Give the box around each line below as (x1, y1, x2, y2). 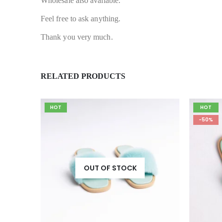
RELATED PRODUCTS (41, 72, 125, 81)
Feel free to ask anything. (41, 14, 121, 23)
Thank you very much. (41, 33, 113, 41)
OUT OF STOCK (83, 163, 137, 173)
